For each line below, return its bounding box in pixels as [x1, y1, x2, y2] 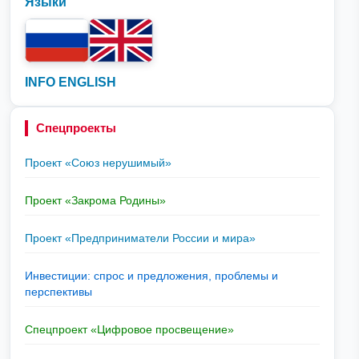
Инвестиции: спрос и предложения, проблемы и [25, 268, 278, 282]
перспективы [25, 284, 92, 298]
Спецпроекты [36, 120, 116, 135]
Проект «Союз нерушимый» [25, 155, 171, 169]
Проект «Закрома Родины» [25, 193, 166, 207]
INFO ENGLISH [25, 75, 116, 89]
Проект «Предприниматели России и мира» [25, 231, 256, 244]
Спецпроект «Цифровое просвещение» [25, 322, 234, 336]
